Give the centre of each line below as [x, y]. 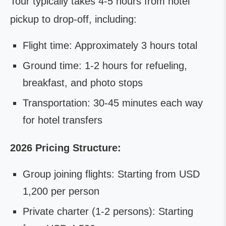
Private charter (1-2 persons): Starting [108, 212]
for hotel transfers [63, 120]
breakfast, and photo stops [83, 83]
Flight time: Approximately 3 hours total [110, 46]
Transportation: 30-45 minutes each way [113, 103]
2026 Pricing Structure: [66, 148]
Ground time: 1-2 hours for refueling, [105, 66]
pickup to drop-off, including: [73, 19]
